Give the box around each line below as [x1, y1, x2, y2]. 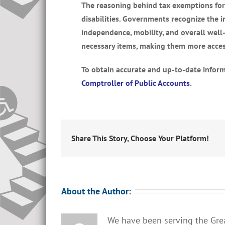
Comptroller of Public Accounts [81, 78, 190, 88]
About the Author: [61, 185, 131, 197]
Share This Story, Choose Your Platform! [71, 133, 209, 143]
